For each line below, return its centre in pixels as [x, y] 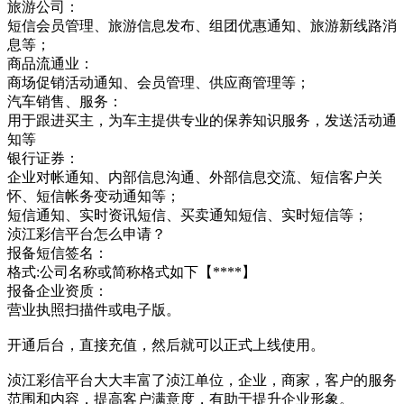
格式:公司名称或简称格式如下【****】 [132, 271]
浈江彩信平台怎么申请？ [87, 234]
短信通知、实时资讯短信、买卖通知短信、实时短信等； [188, 215]
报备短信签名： [58, 252]
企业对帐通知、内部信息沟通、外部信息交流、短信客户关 [195, 177]
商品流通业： [50, 63]
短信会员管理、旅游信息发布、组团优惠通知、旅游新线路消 [202, 25]
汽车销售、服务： [65, 101]
